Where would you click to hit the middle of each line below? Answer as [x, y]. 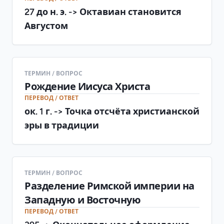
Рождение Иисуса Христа [87, 86]
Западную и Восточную [82, 200]
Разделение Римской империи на [109, 186]
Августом [46, 25]
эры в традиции [62, 125]
